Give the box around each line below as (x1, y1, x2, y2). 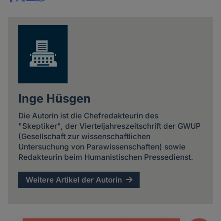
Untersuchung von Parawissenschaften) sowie (18, 142, 185, 151)
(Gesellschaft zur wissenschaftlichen (18, 131, 150, 141)
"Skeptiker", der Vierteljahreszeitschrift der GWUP (18, 121, 201, 131)
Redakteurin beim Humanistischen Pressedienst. (18, 152, 193, 162)
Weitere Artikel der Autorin (26, 175, 122, 185)
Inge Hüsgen (18, 91, 91, 106)
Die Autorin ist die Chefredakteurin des (18, 110, 158, 120)
